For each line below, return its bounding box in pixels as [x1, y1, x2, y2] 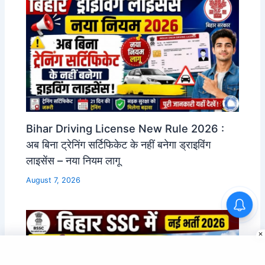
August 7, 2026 [26, 176, 81, 185]
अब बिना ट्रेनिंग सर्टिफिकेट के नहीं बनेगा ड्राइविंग [26, 137, 211, 151]
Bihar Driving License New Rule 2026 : [26, 121, 225, 135]
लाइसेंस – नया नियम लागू [26, 153, 121, 167]
